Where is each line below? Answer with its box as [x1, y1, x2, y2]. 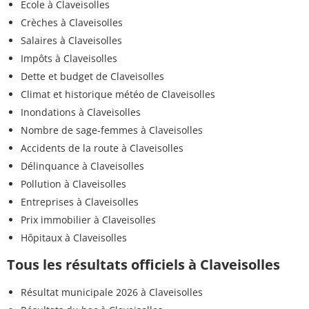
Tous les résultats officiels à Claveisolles [7, 255, 280, 274]
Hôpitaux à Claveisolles [21, 230, 127, 244]
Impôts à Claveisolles [21, 51, 117, 65]
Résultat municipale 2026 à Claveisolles [21, 285, 203, 299]
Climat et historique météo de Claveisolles [21, 87, 215, 101]
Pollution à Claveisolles [21, 177, 126, 190]
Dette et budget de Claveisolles [21, 69, 164, 83]
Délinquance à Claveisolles [21, 159, 144, 172]
